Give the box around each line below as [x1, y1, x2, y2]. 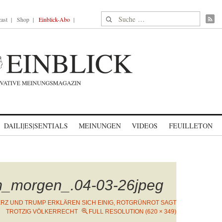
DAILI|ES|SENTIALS [4, 121, 68, 130]
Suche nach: [101, 12, 139, 22]
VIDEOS [132, 121, 158, 130]
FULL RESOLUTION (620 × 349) [89, 208, 176, 215]
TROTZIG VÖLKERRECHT [6, 208, 78, 215]
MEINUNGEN [79, 121, 121, 130]
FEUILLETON [168, 121, 213, 130]
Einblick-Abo [39, 15, 70, 23]
